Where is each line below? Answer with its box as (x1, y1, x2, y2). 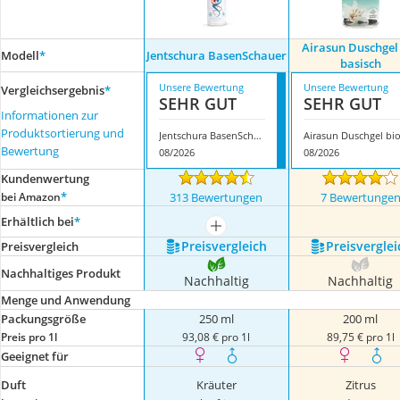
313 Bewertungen (170, 189, 263, 205)
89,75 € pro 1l (326, 329, 395, 344)
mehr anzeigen (214, 222, 294, 239)
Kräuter (196, 377, 237, 393)
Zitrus (345, 377, 376, 393)
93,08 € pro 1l (182, 329, 251, 344)
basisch (339, 55, 381, 71)
